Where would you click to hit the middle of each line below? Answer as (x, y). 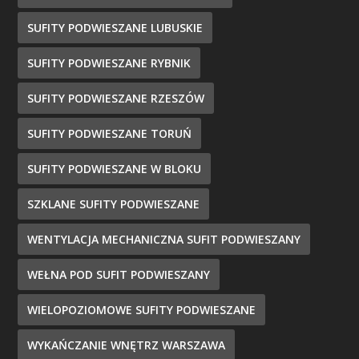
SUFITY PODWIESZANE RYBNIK (109, 63)
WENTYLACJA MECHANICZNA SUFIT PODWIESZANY (164, 239)
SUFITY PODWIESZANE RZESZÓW (116, 98)
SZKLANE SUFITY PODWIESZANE (114, 204)
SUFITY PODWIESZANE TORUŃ (110, 133)
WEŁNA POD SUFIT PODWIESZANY (119, 274)
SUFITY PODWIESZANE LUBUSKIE (115, 27)
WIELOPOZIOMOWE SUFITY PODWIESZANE (142, 309)
